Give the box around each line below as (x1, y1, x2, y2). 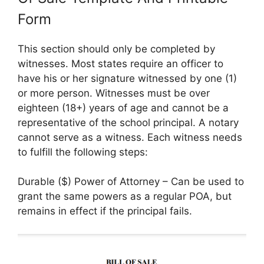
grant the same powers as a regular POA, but (18, 190, 232, 203)
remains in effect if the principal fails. (18, 205, 192, 217)
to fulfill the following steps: (18, 146, 148, 158)
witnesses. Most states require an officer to (18, 57, 223, 70)
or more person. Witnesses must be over (18, 87, 210, 99)
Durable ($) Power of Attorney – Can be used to (18, 176, 244, 188)
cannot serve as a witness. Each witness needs (18, 131, 242, 143)
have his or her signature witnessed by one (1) (18, 72, 237, 84)
